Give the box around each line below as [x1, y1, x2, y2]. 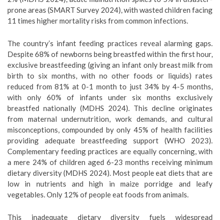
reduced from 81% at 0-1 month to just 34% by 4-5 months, [7, 82, 213, 91]
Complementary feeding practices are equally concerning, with [7, 147, 213, 156]
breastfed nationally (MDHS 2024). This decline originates [7, 104, 213, 112]
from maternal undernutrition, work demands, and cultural [7, 114, 213, 123]
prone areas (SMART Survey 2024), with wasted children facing [7, 5, 213, 14]
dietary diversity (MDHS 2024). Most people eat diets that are [7, 168, 213, 177]
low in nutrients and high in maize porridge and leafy [7, 179, 213, 188]
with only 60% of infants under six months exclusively [7, 93, 213, 102]
